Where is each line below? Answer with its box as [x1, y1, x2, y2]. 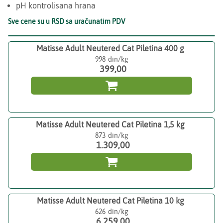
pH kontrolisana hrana [16, 1, 96, 10]
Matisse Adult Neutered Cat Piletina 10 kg [36, 196, 184, 205]
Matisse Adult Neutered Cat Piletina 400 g [36, 44, 184, 53]
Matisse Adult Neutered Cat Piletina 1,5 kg [36, 120, 185, 129]
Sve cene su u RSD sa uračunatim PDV [8, 17, 125, 25]
